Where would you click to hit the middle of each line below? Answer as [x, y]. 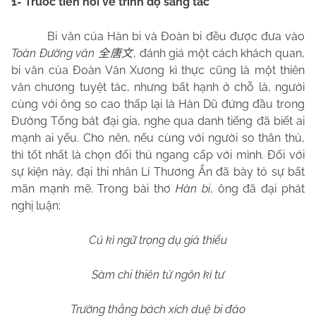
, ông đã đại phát [257, 189]
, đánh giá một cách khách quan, [219, 53]
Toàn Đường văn [55, 53]
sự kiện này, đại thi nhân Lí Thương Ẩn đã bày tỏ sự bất [158, 172]
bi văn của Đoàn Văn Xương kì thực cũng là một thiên [158, 70]
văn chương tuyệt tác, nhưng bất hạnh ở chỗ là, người [158, 87]
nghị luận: [36, 206]
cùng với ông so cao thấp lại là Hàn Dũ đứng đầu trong [158, 104]
